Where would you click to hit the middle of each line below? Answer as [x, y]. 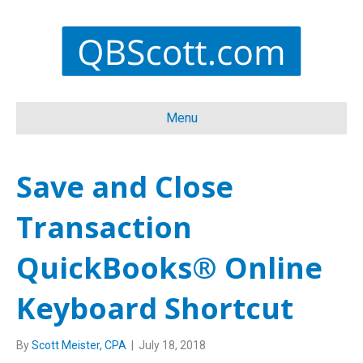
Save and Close [125, 187]
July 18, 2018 [172, 345]
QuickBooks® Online [169, 268]
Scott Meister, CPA [79, 345]
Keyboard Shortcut [155, 308]
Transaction [104, 227]
